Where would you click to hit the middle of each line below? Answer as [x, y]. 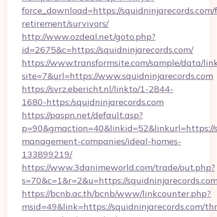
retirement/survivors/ [65, 23]
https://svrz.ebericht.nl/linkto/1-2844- [98, 89]
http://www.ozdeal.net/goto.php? [89, 37]
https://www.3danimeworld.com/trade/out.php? [118, 167]
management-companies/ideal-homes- [101, 141]
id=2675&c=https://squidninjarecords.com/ [108, 50]
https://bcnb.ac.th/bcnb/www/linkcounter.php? [116, 194]
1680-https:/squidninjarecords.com [93, 102]
